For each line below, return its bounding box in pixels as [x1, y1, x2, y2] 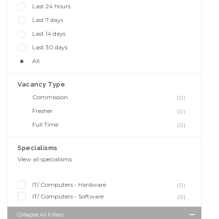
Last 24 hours [32, 2, 70, 10]
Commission [32, 93, 68, 101]
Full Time [32, 120, 58, 128]
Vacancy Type [18, 80, 65, 88]
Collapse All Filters [17, 211, 64, 218]
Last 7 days [32, 16, 63, 23]
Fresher [32, 107, 53, 114]
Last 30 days [32, 43, 67, 51]
